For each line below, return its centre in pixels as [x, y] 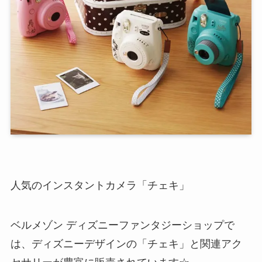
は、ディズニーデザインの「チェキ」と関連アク [126, 244]
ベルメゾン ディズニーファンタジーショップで [122, 225]
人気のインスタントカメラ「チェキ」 [100, 186]
